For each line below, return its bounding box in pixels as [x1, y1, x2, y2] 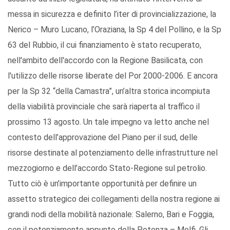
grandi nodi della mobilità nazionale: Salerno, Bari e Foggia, [8, 209, 214, 220]
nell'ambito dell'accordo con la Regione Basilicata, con [8, 55, 203, 66]
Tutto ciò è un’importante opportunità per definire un [8, 179, 197, 189]
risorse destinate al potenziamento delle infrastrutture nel [8, 148, 218, 158]
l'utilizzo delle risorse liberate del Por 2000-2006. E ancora [8, 71, 218, 81]
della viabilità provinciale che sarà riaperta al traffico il [8, 102, 200, 112]
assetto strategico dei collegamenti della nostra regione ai [8, 194, 220, 204]
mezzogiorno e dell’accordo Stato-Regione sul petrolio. [8, 163, 207, 174]
